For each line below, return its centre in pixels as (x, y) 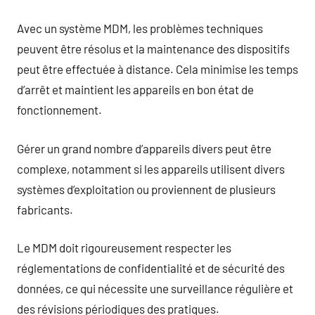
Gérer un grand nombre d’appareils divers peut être (144, 148)
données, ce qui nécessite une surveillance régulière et (155, 288)
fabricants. (45, 209)
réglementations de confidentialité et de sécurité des (151, 268)
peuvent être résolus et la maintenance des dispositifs (153, 49)
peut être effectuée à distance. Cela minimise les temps (157, 69)
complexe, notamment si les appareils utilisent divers (151, 168)
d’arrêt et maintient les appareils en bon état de (135, 89)
